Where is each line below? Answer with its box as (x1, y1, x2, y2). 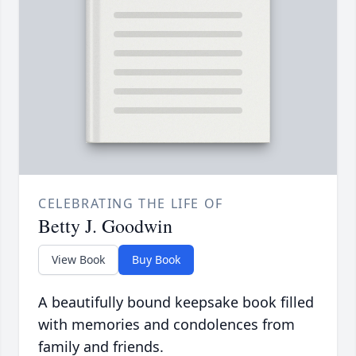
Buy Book (132, 252, 180, 268)
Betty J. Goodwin (38, 213, 172, 239)
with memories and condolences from (38, 315, 295, 335)
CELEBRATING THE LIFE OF (38, 195, 223, 213)
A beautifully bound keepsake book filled (38, 292, 314, 312)
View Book (52, 252, 105, 268)
